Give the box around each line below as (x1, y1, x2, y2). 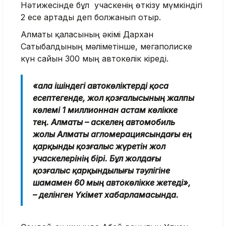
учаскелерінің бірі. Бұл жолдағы (33, 153, 161, 163)
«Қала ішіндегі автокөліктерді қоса (33, 80, 168, 91)
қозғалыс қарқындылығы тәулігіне (33, 165, 170, 176)
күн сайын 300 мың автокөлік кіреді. (21, 53, 168, 64)
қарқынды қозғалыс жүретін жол (33, 141, 165, 151)
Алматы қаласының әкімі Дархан (21, 29, 153, 39)
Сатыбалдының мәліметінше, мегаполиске (21, 41, 192, 51)
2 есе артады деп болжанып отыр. (21, 12, 161, 22)
